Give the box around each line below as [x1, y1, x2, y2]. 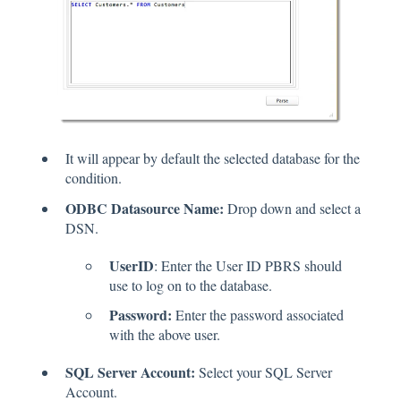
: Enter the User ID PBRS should [154, 255, 342, 275]
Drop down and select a [227, 198, 361, 218]
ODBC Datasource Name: [65, 197, 227, 218]
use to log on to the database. [109, 275, 272, 294]
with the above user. [109, 324, 220, 344]
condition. [65, 168, 122, 188]
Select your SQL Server [195, 362, 332, 381]
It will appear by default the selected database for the [65, 149, 360, 168]
